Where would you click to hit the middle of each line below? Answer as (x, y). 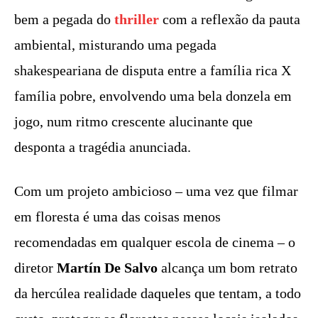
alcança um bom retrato (227, 267)
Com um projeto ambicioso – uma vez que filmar (156, 191)
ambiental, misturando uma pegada (115, 44)
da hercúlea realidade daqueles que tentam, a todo (158, 293)
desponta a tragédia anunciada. (103, 147)
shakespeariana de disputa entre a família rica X (153, 70)
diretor (35, 267)
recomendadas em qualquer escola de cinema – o (155, 242)
